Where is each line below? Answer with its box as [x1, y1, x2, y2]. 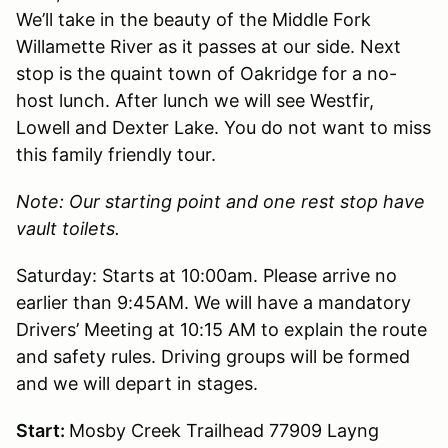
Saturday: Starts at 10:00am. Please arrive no [16, 264, 397, 286]
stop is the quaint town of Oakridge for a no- [16, 62, 397, 84]
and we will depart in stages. [16, 372, 263, 394]
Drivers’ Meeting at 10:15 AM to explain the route [16, 318, 427, 340]
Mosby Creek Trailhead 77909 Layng [69, 419, 379, 441]
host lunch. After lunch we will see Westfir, [16, 89, 374, 111]
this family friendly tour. [16, 143, 216, 165]
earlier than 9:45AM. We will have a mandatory [16, 291, 411, 313]
